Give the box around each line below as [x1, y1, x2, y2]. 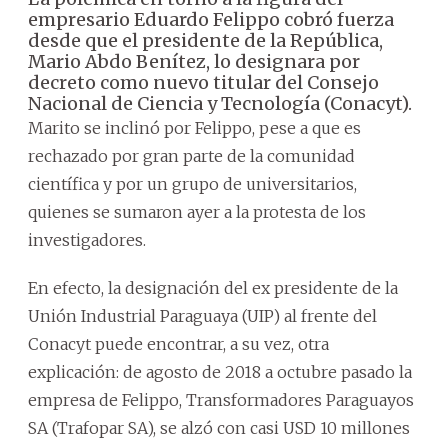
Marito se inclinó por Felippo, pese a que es [28, 117, 361, 138]
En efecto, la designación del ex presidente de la [28, 277, 398, 298]
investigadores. [28, 229, 146, 250]
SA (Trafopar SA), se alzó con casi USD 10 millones [28, 417, 410, 438]
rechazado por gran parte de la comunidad [28, 145, 355, 166]
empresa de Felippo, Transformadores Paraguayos [28, 389, 414, 410]
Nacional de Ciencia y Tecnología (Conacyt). [28, 91, 412, 115]
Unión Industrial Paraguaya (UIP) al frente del [28, 305, 377, 326]
